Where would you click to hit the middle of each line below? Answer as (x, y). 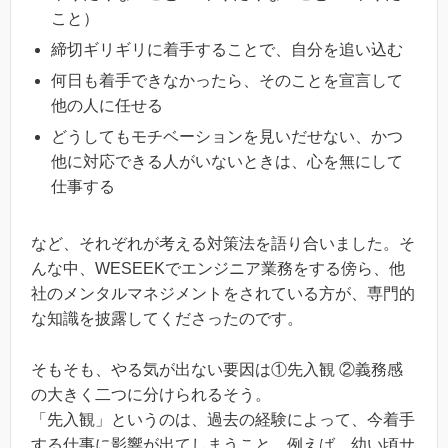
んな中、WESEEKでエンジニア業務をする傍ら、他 (218, 268)
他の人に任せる (107, 105)
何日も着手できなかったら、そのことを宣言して (227, 80)
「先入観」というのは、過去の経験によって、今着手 (223, 419)
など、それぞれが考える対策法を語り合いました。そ (223, 243)
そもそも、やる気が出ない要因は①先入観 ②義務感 (217, 369)
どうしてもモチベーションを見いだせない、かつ (227, 136)
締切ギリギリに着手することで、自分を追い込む (227, 49)
